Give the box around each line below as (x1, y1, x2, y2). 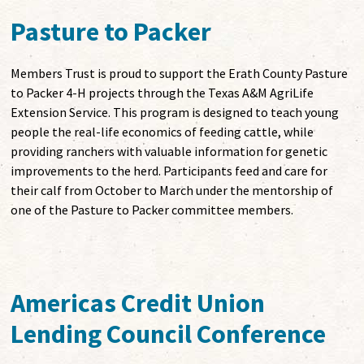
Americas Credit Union (11, 287, 266, 320)
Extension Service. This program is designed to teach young (11, 104, 340, 121)
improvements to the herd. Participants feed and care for (11, 162, 328, 180)
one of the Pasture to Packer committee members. (11, 201, 294, 219)
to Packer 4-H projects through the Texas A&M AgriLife (11, 84, 314, 102)
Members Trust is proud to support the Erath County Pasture (11, 65, 349, 82)
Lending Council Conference (11, 318, 327, 351)
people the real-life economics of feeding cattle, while (11, 123, 314, 141)
